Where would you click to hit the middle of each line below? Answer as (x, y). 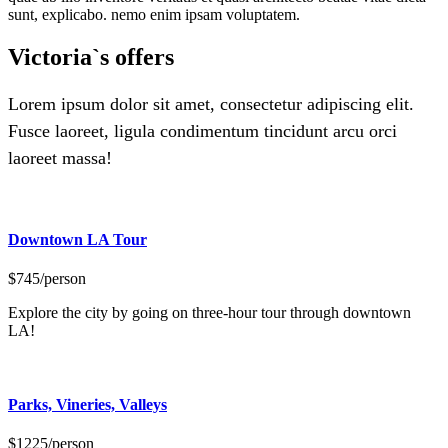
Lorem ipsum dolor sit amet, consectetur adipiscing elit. (211, 103)
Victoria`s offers (91, 56)
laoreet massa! (60, 157)
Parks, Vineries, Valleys (87, 404)
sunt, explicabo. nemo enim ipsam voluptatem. (154, 14)
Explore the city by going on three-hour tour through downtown (209, 313)
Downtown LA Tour (77, 240)
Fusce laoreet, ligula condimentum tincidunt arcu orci (202, 130)
